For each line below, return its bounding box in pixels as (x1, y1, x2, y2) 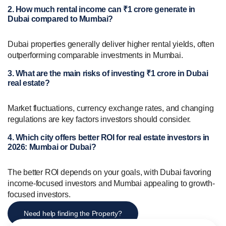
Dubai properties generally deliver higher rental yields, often (8, 39, 214, 48)
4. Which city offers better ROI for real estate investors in (8, 133, 210, 142)
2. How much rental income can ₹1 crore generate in (8, 5, 195, 14)
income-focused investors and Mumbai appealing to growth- (8, 179, 215, 188)
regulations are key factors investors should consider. (8, 115, 191, 124)
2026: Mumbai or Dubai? (8, 142, 96, 151)
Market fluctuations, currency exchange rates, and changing (8, 103, 214, 112)
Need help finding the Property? (24, 209, 122, 217)
